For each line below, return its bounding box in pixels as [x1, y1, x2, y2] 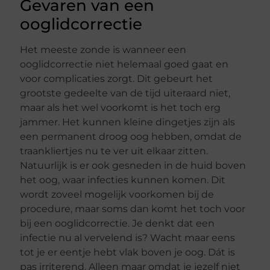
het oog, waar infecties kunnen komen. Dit [20, 174, 226, 186]
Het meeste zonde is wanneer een [20, 43, 187, 55]
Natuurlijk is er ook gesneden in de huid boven [20, 159, 246, 171]
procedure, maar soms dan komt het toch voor [20, 202, 246, 215]
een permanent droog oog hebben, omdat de [20, 130, 242, 142]
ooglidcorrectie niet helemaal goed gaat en [20, 58, 229, 70]
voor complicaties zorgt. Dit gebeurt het [20, 72, 213, 84]
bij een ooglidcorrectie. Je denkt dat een [20, 217, 215, 229]
